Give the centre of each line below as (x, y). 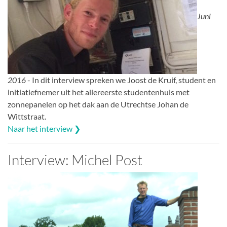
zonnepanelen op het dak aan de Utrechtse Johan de (98, 104)
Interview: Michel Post (75, 160)
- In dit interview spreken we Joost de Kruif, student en (121, 80)
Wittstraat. (27, 116)
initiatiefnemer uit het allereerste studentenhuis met (99, 92)
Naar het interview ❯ (44, 128)
